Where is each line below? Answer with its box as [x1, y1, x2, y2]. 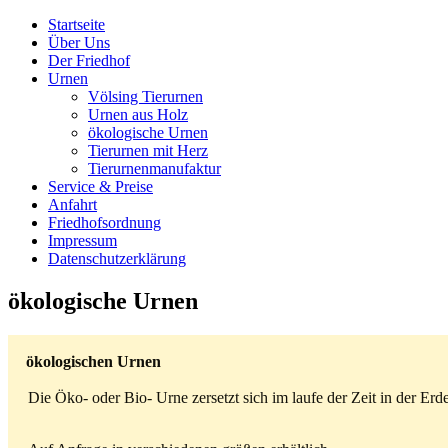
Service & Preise [48, 178, 153, 195]
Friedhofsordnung [48, 214, 161, 231]
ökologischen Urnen [18, 352, 161, 370]
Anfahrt [48, 196, 97, 213]
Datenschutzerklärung [48, 250, 186, 267]
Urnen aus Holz [88, 106, 188, 123]
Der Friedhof [48, 52, 130, 69]
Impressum [48, 232, 117, 249]
